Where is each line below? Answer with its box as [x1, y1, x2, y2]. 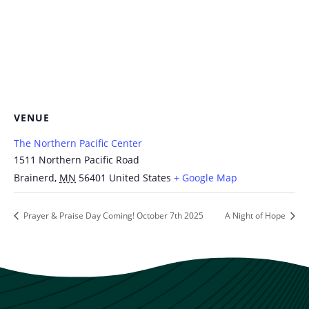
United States [109, 171, 171, 184]
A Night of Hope [225, 210, 288, 222]
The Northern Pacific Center [14, 137, 142, 150]
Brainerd [14, 171, 54, 184]
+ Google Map [174, 171, 237, 184]
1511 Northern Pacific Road [14, 153, 139, 166]
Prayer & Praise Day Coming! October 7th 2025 [21, 210, 203, 222]
